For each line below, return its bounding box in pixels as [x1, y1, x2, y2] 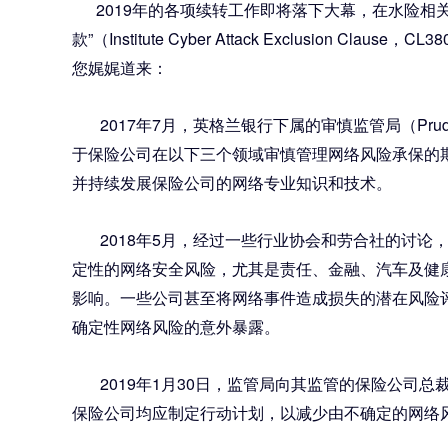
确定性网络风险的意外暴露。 [72, 314, 280, 338]
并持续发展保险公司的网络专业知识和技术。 [72, 170, 392, 194]
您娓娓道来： [72, 55, 168, 79]
